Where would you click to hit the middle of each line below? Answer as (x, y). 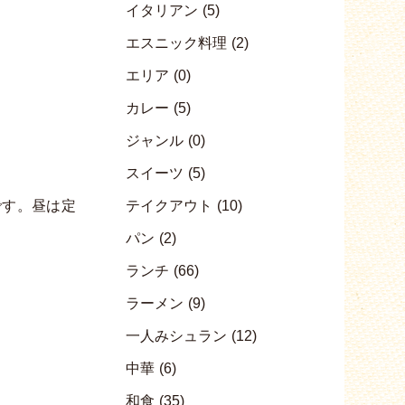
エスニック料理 (176, 43)
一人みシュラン (176, 336)
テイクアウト (169, 206)
